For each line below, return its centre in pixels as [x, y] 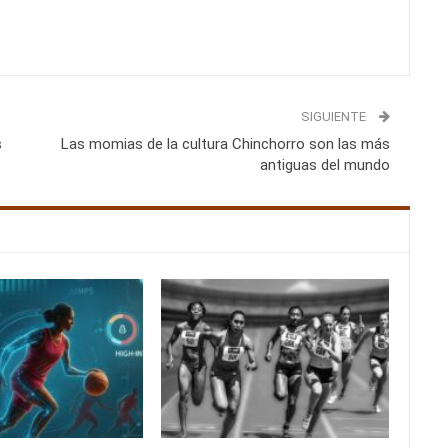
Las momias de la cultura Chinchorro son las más [225, 144]
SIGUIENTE [334, 117]
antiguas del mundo [324, 165]
